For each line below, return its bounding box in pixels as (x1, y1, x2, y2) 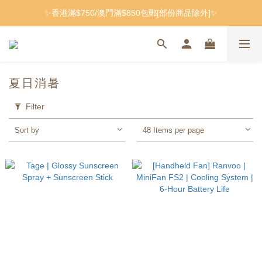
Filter (26, 102, 44, 111)
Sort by (15, 126, 39, 135)
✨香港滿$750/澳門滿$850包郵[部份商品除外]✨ (44, 8, 218, 18)
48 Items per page (143, 126, 205, 135)
